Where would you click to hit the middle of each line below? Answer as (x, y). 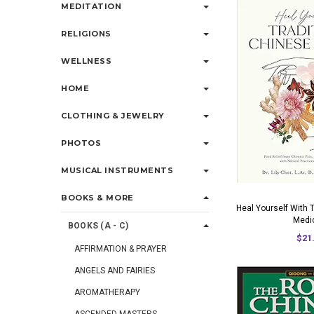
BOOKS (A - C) (98, 226)
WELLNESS (87, 61)
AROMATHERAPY (107, 292)
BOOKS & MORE (97, 198)
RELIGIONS (86, 34)
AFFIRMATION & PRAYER (121, 249)
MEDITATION (91, 6)
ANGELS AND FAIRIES (115, 271)
